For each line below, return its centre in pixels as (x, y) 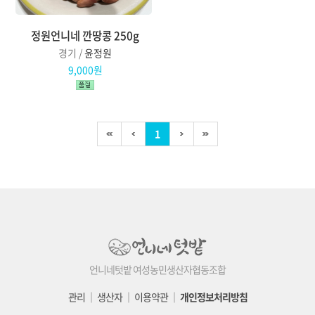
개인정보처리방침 (213, 296)
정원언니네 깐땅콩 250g (85, 35)
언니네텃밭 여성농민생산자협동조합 (157, 269)
